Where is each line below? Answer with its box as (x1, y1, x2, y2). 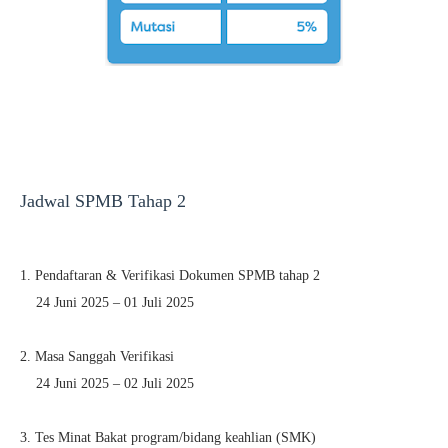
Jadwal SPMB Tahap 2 (20, 190, 186, 211)
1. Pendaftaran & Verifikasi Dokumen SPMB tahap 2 (20, 267, 320, 283)
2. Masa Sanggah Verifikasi (20, 348, 174, 364)
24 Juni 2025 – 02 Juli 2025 (36, 375, 194, 391)
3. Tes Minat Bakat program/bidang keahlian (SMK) (20, 429, 316, 445)
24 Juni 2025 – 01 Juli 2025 (36, 294, 194, 310)
